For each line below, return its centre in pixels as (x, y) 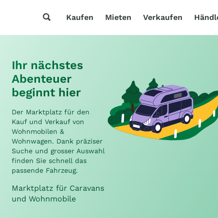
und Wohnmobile (44, 199)
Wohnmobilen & (38, 131)
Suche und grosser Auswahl (58, 151)
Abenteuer (42, 79)
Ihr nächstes (47, 65)
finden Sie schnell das (49, 161)
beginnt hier (46, 92)
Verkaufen (163, 17)
